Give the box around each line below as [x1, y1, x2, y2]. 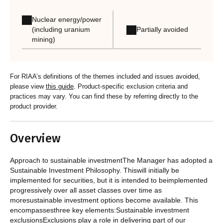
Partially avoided [136, 25, 188, 33]
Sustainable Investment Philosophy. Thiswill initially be [10, 166, 179, 175]
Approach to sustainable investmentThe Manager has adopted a [10, 156, 213, 165]
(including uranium [31, 25, 90, 34]
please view [10, 82, 46, 90]
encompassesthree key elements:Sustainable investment [10, 206, 189, 215]
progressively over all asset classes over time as [10, 186, 162, 195]
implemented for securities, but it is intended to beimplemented [10, 176, 208, 185]
